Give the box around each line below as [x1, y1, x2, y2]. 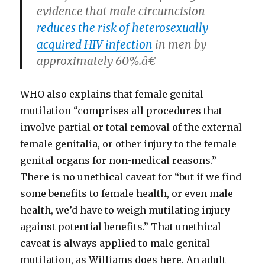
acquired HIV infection [37, 37, 153, 51]
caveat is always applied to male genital [20, 237, 211, 249]
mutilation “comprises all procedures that [20, 105, 223, 117]
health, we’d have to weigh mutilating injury [20, 204, 231, 216]
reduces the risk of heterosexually [37, 21, 209, 35]
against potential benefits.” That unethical [20, 221, 222, 232]
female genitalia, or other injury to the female [20, 138, 237, 150]
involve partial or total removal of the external [20, 121, 243, 133]
